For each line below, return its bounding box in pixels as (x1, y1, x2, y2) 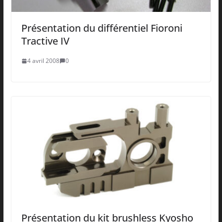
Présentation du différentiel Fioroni (21, 21, 182, 35)
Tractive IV (21, 34, 69, 48)
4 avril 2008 (27, 56, 59, 65)
